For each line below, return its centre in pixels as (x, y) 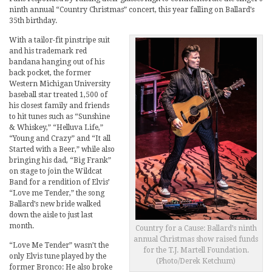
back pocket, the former (50, 73)
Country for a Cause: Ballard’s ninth (196, 229)
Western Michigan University (60, 83)
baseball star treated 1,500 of (58, 94)
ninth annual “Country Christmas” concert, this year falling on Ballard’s (132, 9)
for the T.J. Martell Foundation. (196, 250)
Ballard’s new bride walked (55, 204)
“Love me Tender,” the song (57, 193)
